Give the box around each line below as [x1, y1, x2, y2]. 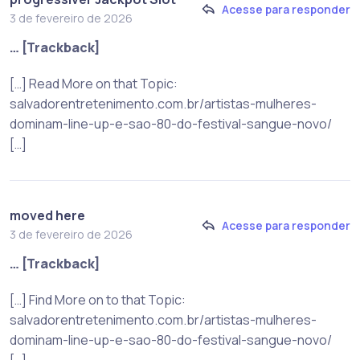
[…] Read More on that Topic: [10, 75, 178, 93]
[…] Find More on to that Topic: [10, 291, 186, 309]
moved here [10, 207, 85, 225]
